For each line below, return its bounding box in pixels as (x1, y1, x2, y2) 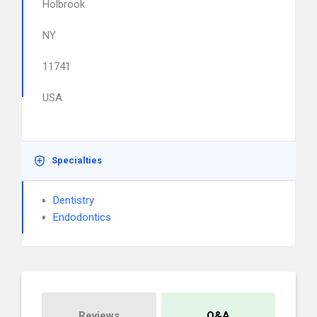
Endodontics (53, 211, 111, 224)
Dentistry (53, 194, 94, 207)
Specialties (52, 155, 102, 166)
